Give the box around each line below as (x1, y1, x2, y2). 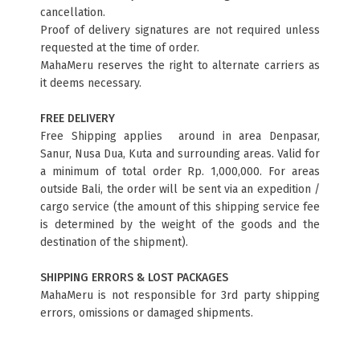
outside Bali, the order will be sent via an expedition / (40, 182, 320, 196)
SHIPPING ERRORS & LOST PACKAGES (40, 271, 228, 284)
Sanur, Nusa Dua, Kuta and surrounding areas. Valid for (40, 147, 320, 161)
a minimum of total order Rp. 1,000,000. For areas (40, 165, 320, 178)
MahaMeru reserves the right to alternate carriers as (40, 59, 320, 72)
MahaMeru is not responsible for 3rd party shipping (40, 288, 320, 302)
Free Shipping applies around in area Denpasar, (40, 129, 320, 143)
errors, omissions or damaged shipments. (40, 306, 253, 320)
